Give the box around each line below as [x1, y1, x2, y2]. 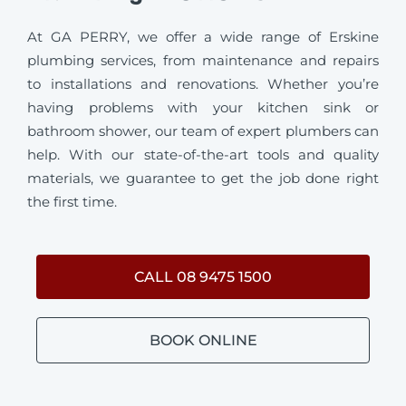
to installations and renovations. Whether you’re [27, 75, 379, 93]
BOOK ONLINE [149, 331, 257, 349]
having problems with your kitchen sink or [27, 99, 379, 117]
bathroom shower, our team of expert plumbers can [27, 122, 379, 140]
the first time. [27, 193, 117, 211]
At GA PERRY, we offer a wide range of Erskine [27, 28, 379, 46]
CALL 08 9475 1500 [134, 267, 272, 285]
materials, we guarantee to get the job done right [27, 169, 379, 188]
